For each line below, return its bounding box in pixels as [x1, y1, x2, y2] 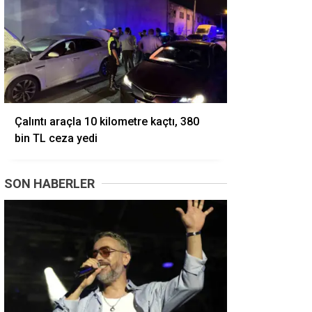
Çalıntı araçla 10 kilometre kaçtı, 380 [15, 115, 199, 128]
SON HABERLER [4, 176, 95, 191]
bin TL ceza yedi [15, 132, 97, 145]
